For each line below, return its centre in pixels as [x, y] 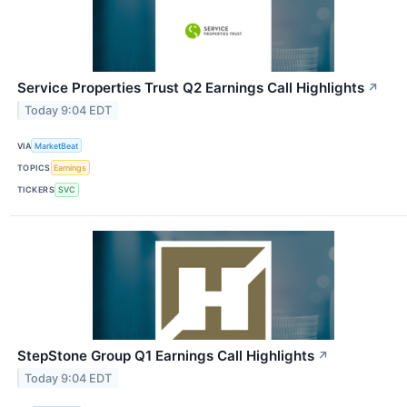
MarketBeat [57, 145]
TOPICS [34, 168]
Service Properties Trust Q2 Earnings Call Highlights [191, 88]
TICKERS [36, 190]
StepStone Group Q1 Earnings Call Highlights [166, 355]
